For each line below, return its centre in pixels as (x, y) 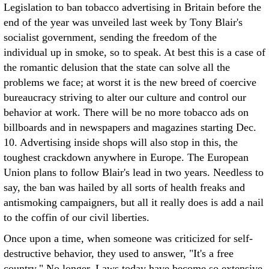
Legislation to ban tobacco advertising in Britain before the (132, 7)
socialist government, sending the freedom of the (110, 37)
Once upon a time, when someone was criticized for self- (128, 238)
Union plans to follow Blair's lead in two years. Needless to (134, 172)
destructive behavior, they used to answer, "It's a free (119, 253)
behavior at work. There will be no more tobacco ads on (126, 112)
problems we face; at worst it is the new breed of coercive (130, 82)
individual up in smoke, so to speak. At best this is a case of (134, 52)
